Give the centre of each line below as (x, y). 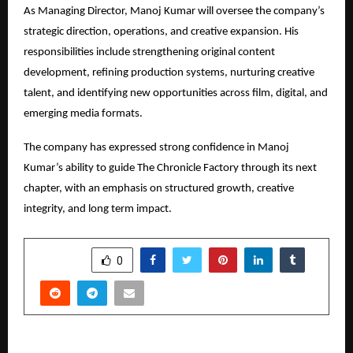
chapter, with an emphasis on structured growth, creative (159, 188)
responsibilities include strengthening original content (149, 52)
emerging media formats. (83, 113)
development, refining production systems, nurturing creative (169, 72)
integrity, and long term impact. (98, 209)
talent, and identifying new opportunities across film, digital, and (176, 93)
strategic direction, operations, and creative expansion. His (161, 32)
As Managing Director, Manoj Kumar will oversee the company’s (174, 11)
